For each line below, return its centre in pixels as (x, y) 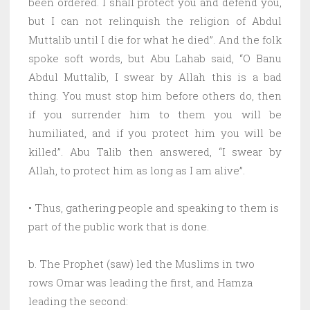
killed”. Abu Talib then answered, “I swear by (155, 151)
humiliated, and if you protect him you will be (155, 133)
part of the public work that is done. (119, 226)
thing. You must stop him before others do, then (155, 95)
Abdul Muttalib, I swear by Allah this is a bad (155, 76)
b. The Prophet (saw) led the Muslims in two (142, 263)
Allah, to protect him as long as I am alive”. (137, 170)
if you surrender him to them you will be (155, 114)
